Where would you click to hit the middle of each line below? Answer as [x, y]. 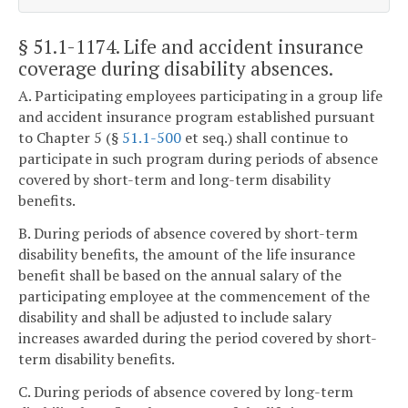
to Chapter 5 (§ [70, 138]
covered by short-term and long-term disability [174, 180]
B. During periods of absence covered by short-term [188, 233]
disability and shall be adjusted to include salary [175, 316]
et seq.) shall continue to [265, 138]
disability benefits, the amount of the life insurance [187, 254]
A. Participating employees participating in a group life [200, 96]
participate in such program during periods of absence [198, 159]
